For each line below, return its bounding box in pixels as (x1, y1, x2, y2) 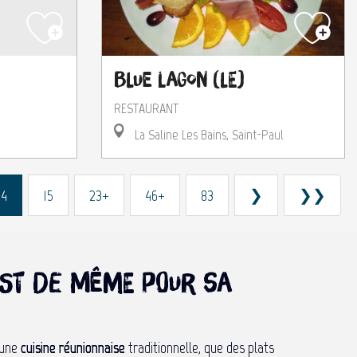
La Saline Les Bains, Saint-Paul (131, 125, 284, 143)
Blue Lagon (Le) (114, 69, 244, 91)
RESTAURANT (114, 99, 178, 117)
